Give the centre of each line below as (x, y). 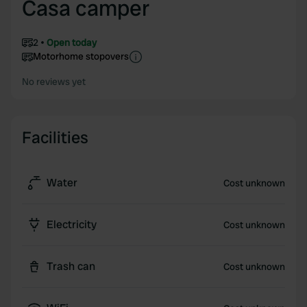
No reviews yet (54, 82)
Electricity (72, 224)
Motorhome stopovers (81, 56)
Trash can (71, 266)
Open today (72, 42)
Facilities (55, 137)
